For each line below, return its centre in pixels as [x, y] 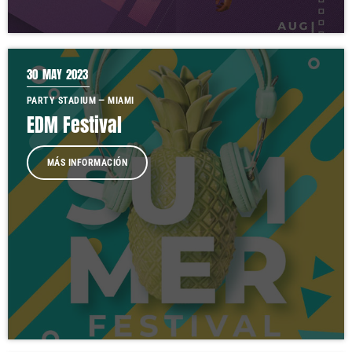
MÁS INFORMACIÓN [88, 163]
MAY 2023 [65, 74]
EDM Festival [74, 125]
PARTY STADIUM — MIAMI [81, 101]
